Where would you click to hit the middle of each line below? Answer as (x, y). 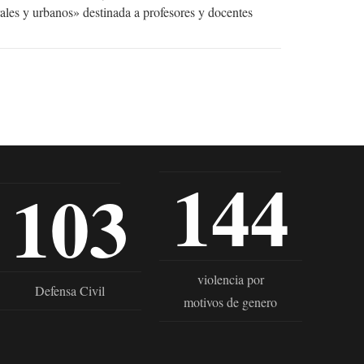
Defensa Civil (69, 291)
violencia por (230, 279)
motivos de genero (231, 302)
